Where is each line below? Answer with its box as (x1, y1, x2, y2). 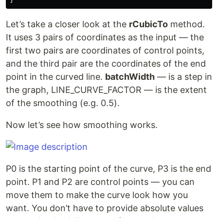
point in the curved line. (6, 72, 105, 82)
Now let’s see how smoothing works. (6, 120, 158, 130)
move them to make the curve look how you (6, 190, 188, 200)
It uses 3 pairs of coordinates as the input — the (6, 32, 204, 43)
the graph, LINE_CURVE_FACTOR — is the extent (6, 85, 207, 95)
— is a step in (155, 72, 212, 82)
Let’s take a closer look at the (6, 19, 129, 30)
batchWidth (105, 72, 155, 82)
